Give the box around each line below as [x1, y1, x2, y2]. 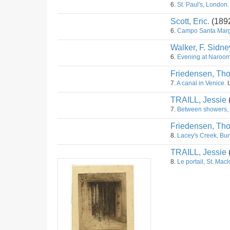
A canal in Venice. [177, 80, 226, 87]
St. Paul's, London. [177, 1, 229, 8]
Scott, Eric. [170, 17, 209, 26]
